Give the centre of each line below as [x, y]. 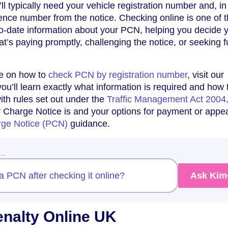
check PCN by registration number [118, 75]
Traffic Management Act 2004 [166, 99]
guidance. [89, 124]
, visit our [206, 75]
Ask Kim [209, 176]
